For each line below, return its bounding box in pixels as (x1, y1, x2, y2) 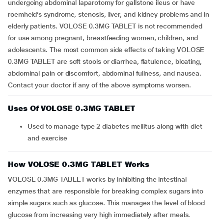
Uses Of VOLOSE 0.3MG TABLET (8, 104, 136, 113)
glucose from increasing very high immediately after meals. (8, 211, 191, 219)
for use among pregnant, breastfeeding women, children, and (8, 34, 198, 42)
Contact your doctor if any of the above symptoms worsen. (8, 81, 191, 89)
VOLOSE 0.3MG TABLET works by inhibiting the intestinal (8, 175, 187, 183)
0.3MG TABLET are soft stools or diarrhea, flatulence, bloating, (8, 57, 202, 65)
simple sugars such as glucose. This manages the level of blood (8, 199, 205, 207)
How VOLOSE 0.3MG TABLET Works (8, 160, 149, 169)
